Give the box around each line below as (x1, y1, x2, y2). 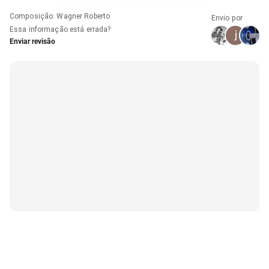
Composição (10, 11, 53, 20)
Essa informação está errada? (10, 25, 111, 34)
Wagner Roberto (56, 11, 110, 20)
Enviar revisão (10, 37, 55, 46)
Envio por (211, 13, 243, 22)
